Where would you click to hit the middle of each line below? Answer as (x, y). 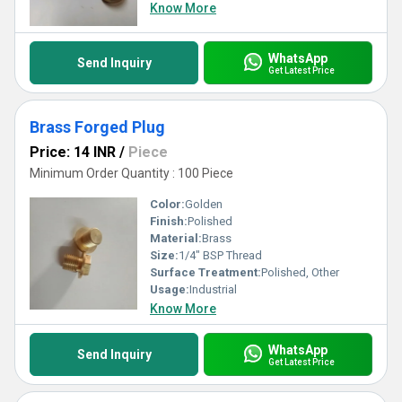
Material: (176, 238)
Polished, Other (300, 272)
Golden (204, 204)
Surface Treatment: (205, 272)
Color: (167, 204)
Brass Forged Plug (97, 127)
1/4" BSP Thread (220, 255)
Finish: (169, 221)
